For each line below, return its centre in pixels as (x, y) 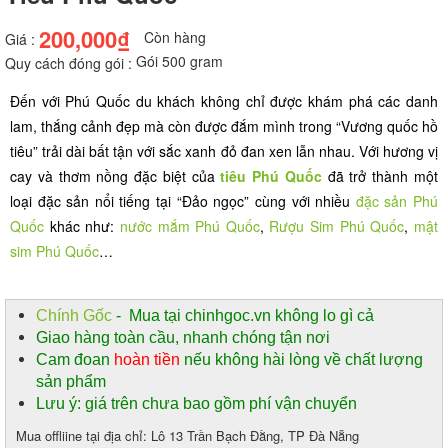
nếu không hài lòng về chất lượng (301, 360)
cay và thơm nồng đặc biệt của (115, 176)
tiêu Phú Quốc (271, 176)
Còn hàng (175, 36)
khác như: (82, 226)
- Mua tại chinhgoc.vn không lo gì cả (243, 316)
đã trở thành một (380, 176)
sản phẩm (71, 382)
